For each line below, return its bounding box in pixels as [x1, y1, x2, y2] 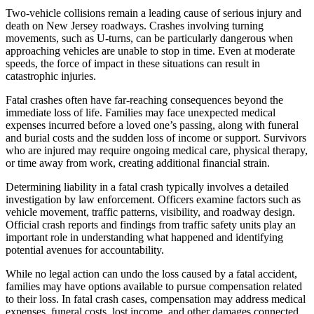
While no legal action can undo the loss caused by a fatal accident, [6, 268, 297, 280]
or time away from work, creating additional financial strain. [6, 157, 270, 170]
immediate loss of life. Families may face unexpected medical [6, 107, 275, 119]
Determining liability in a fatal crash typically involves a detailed [6, 181, 289, 193]
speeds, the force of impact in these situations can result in [6, 57, 260, 70]
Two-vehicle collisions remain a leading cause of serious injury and [6, 7, 301, 20]
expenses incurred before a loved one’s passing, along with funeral [6, 119, 299, 132]
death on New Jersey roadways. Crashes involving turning [6, 20, 264, 32]
